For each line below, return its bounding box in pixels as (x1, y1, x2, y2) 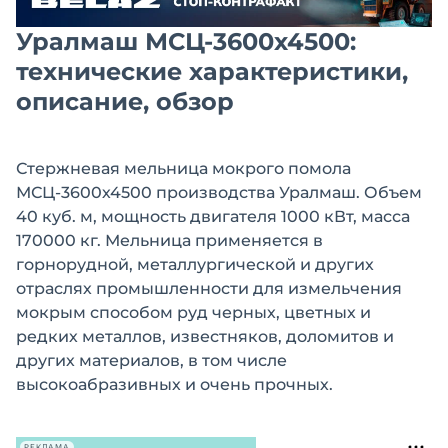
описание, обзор (16, 87, 234, 117)
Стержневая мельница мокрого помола (16, 159, 351, 179)
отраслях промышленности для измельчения (16, 279, 402, 299)
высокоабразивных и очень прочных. (16, 375, 333, 395)
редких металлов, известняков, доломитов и (16, 327, 394, 347)
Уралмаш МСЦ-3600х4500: (16, 27, 356, 57)
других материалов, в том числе (16, 351, 287, 371)
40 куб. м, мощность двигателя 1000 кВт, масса (16, 207, 410, 227)
